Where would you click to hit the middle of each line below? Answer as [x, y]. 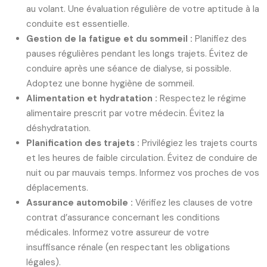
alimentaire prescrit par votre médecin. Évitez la [125, 113]
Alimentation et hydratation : [93, 98]
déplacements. [57, 188]
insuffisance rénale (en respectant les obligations [128, 247]
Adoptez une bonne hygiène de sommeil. [110, 83]
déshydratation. [58, 128]
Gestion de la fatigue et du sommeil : [111, 39]
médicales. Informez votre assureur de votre [118, 232]
